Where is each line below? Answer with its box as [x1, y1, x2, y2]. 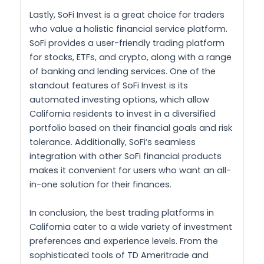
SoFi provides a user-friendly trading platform [29, 37, 225, 49]
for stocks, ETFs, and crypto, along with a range [29, 51, 232, 64]
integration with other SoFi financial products [29, 150, 222, 163]
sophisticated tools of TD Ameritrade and [29, 249, 209, 261]
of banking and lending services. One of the [29, 65, 216, 78]
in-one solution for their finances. [29, 179, 171, 191]
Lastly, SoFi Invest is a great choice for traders [29, 9, 225, 21]
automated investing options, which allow [29, 94, 209, 106]
